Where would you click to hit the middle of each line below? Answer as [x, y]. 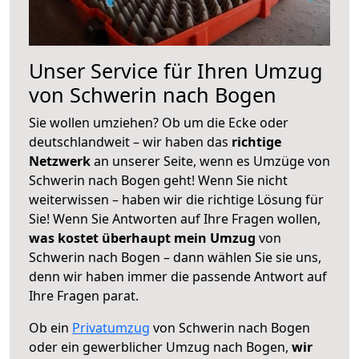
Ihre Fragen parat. [84, 295]
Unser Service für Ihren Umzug [176, 70]
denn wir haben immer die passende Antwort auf [178, 276]
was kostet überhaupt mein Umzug [142, 238]
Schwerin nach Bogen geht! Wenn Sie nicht [158, 180]
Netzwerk [61, 161]
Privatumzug [111, 327]
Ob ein [50, 327]
